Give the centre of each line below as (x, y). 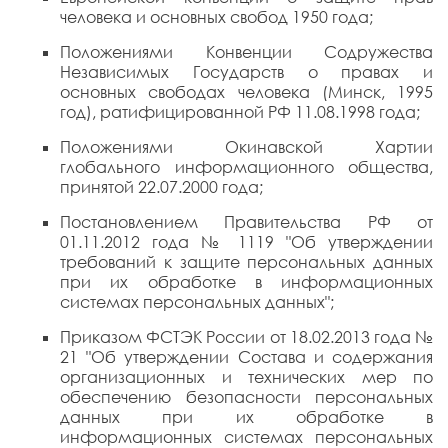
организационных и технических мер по (246, 377)
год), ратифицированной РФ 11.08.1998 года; (240, 112)
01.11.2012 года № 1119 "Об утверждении (246, 242)
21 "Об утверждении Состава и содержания (246, 357)
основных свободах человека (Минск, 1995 (246, 92)
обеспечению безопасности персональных (246, 397)
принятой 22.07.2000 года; (161, 187)
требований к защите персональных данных (246, 262)
